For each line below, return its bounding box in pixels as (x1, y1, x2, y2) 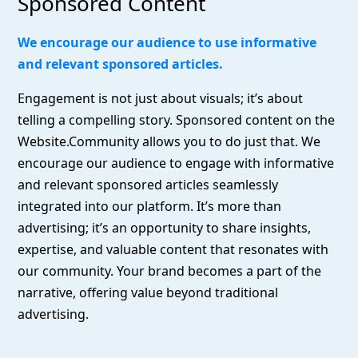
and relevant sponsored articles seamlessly (18, 176, 279, 194)
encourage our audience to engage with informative (18, 154, 335, 173)
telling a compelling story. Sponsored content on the (18, 111, 336, 129)
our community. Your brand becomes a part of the (18, 262, 322, 280)
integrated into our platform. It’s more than (18, 197, 282, 216)
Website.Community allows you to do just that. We (18, 133, 321, 151)
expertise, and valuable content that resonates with (18, 241, 329, 259)
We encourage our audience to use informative (18, 34, 317, 52)
